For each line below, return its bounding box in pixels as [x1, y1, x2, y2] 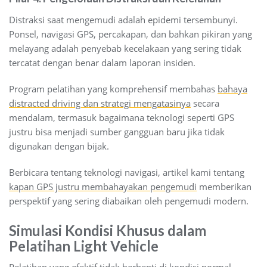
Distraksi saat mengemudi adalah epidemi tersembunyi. [9, 13, 238, 26]
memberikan [197, 180, 252, 193]
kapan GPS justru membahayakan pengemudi [9, 180, 197, 193]
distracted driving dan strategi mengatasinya [9, 97, 191, 109]
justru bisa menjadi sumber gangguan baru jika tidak [9, 125, 225, 138]
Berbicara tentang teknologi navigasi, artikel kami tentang [9, 166, 244, 178]
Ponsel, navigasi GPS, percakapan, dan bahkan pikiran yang [9, 27, 252, 40]
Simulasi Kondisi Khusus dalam [9, 221, 206, 239]
